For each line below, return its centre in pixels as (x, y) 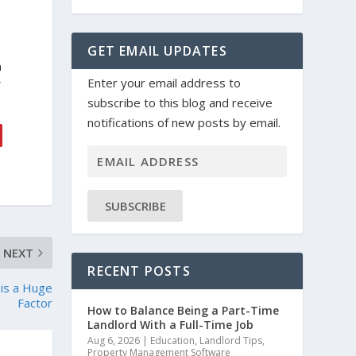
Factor (35, 303)
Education (173, 341)
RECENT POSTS (139, 271)
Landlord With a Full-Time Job (171, 325)
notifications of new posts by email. (184, 122)
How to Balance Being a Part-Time (184, 310)
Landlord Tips (231, 341)
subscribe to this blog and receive (180, 103)
